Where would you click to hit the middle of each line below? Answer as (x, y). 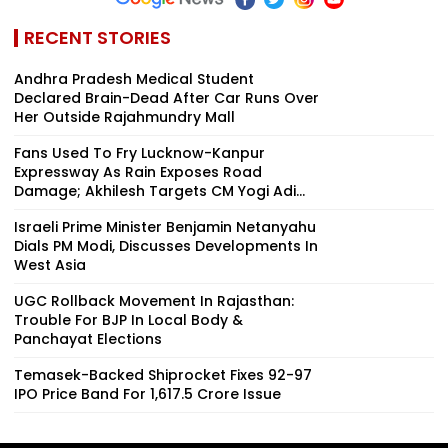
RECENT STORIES (97, 37)
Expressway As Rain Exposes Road (138, 171)
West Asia (50, 264)
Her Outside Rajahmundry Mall (124, 116)
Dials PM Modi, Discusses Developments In (166, 245)
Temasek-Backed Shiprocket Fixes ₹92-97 (163, 374)
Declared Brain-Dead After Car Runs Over (166, 97)
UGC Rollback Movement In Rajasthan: (154, 300)
